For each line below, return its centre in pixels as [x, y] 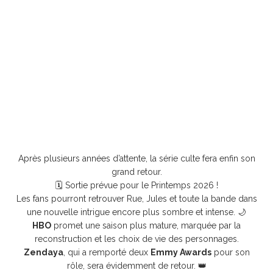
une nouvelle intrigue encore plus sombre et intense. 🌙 [136, 212]
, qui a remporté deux [107, 252]
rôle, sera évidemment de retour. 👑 [136, 265]
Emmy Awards [181, 252]
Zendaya [43, 252]
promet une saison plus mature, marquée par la [146, 225]
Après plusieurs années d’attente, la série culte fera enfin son [136, 158]
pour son [230, 252]
